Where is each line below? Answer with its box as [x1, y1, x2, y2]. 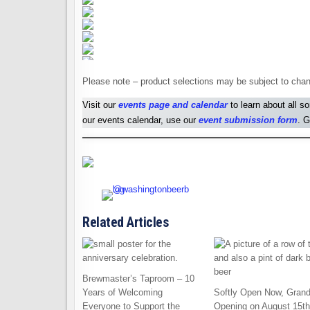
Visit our [82, 100, 118, 111]
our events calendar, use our [82, 115, 199, 126]
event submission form [199, 115, 298, 126]
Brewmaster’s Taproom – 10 [82, 273, 194, 284]
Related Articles [82, 214, 168, 231]
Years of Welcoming [82, 287, 163, 298]
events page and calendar [118, 100, 228, 111]
